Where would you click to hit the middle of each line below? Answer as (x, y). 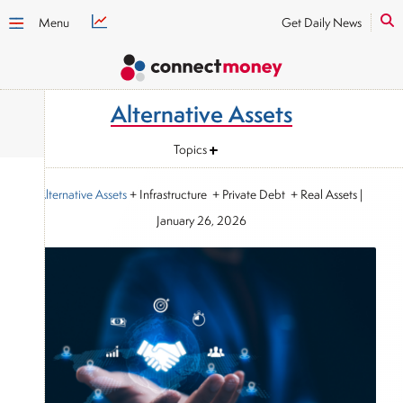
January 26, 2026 (201, 220)
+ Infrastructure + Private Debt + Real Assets (242, 194)
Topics (190, 149)
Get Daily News (322, 22)
